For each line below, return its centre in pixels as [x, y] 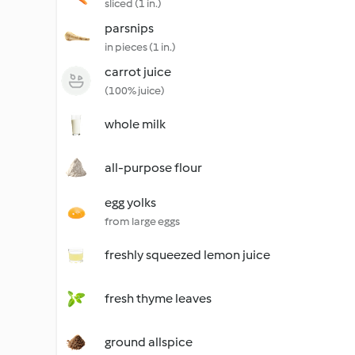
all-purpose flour [153, 168]
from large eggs [142, 221]
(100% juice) [135, 91]
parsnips [129, 28]
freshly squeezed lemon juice [187, 255]
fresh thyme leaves [158, 298]
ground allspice [149, 342]
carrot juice [138, 72]
